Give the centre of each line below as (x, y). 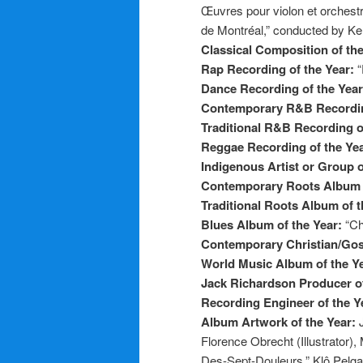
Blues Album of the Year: (273, 224)
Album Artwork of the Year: (280, 321)
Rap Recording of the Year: (279, 68)
